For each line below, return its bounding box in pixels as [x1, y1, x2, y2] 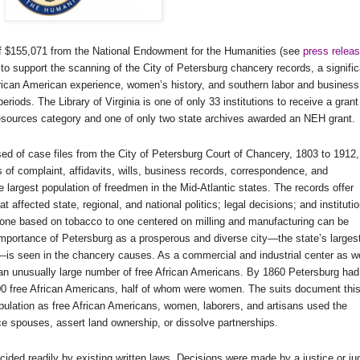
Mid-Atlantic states [180, 182, 268, 194]
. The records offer [268, 182, 354, 194]
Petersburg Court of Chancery [152, 148, 289, 161]
